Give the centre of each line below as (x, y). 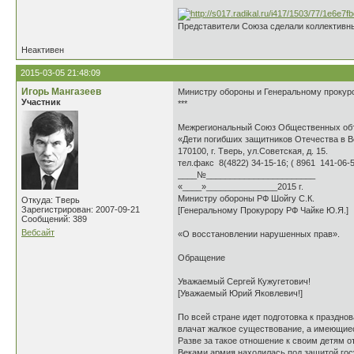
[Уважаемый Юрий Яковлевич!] (240, 293)
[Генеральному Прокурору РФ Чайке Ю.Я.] (263, 210)
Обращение (201, 258)
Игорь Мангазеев (61, 92)
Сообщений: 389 (54, 219)
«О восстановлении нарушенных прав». (259, 234)
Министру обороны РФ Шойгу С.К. (246, 198)
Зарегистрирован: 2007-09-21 (81, 209)
